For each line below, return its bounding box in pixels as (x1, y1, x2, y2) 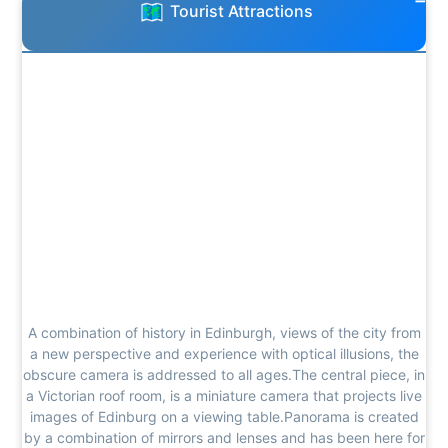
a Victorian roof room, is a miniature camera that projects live (26, 386, 422, 404)
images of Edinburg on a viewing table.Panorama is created (29, 407, 419, 425)
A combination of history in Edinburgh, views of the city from (27, 323, 421, 341)
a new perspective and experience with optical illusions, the (29, 344, 419, 362)
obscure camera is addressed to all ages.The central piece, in (23, 365, 425, 383)
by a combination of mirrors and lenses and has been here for (23, 428, 425, 446)
